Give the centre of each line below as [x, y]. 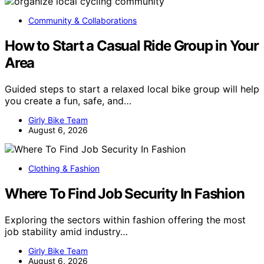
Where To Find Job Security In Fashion [125, 194]
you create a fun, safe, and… [68, 101]
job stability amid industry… [66, 231]
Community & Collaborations [82, 21]
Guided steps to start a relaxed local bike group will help [132, 89]
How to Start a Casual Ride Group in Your [132, 46]
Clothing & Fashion [64, 169]
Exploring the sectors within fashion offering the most [125, 220]
